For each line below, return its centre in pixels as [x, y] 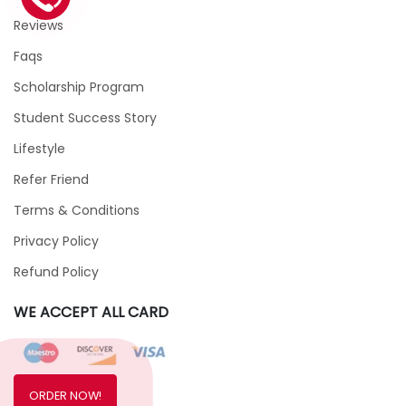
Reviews [39, 25]
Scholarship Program [79, 87]
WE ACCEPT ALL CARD [91, 312]
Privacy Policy [56, 241]
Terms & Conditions [77, 210]
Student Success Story [85, 117]
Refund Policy [56, 271]
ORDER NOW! [65, 395]
